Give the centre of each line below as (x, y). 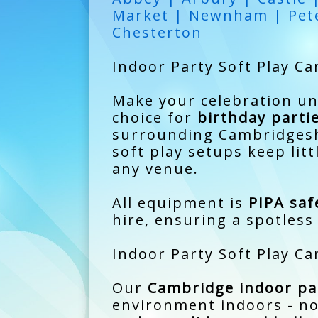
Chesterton (157, 32)
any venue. (155, 168)
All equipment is (180, 202)
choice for (154, 117)
